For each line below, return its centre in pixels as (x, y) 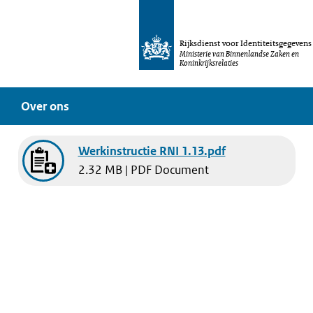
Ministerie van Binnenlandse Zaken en (239, 54)
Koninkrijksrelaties (209, 63)
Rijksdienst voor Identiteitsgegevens (246, 43)
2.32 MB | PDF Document (143, 170)
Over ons (45, 106)
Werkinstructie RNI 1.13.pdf (152, 151)
